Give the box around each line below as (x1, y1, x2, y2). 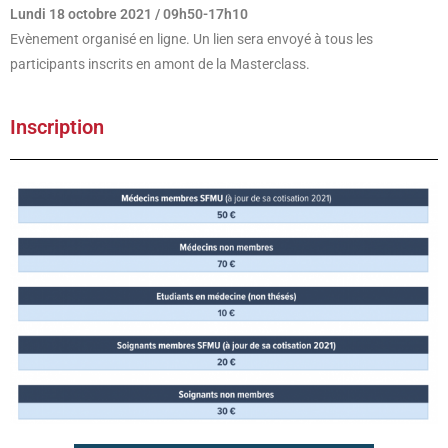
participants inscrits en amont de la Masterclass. (10, 56, 310, 72)
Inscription (10, 115, 104, 139)
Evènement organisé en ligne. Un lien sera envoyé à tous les (10, 31, 373, 47)
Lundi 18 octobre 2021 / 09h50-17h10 (10, 6, 248, 22)
